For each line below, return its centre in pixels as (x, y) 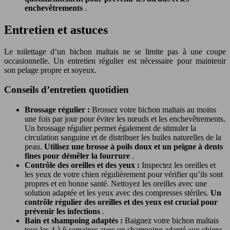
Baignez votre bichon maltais (172, 220)
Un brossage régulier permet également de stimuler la (110, 128)
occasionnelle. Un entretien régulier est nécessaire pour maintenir (115, 61)
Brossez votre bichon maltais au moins (154, 109)
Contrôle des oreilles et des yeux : (83, 165)
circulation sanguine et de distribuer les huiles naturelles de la (123, 137)
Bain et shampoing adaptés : (75, 220)
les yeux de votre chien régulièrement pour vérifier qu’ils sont (124, 174)
